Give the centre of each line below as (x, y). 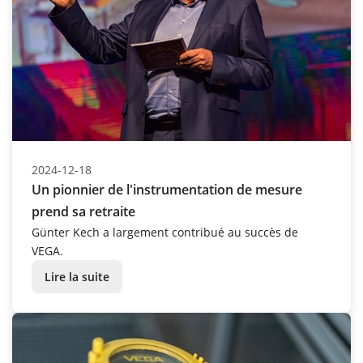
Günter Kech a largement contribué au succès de (165, 232)
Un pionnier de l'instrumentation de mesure (167, 189)
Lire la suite (77, 276)
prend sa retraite (83, 211)
